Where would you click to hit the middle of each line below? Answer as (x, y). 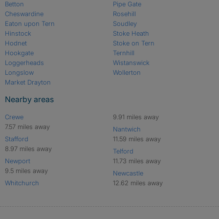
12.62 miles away (138, 183)
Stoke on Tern (133, 43)
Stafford (17, 139)
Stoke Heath (131, 33)
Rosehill (124, 13)
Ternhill (123, 53)
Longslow (19, 72)
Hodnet (16, 43)
